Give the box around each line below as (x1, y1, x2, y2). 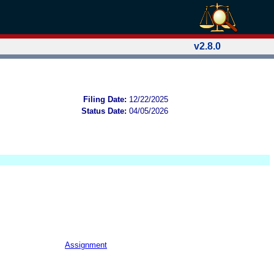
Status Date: (81, 106, 127, 116)
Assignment (65, 240, 107, 250)
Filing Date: (83, 94, 127, 104)
